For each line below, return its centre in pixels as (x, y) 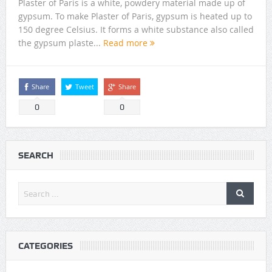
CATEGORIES (45, 246)
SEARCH (36, 156)
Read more (126, 43)
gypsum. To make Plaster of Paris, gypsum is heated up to (135, 16)
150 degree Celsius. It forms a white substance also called (136, 30)
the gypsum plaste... (60, 43)
